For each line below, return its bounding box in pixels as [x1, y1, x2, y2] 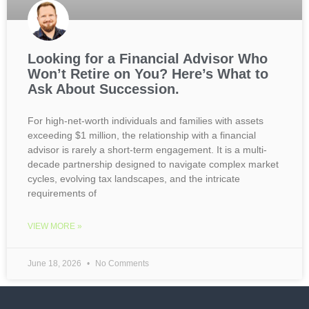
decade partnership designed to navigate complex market [28, 159, 279, 170]
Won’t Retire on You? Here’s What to [28, 66, 268, 81]
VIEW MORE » [28, 221, 82, 231]
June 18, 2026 [28, 259, 83, 268]
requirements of [28, 188, 97, 199]
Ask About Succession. [28, 81, 179, 97]
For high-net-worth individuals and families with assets [28, 115, 263, 126]
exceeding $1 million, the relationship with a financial [28, 130, 256, 141]
